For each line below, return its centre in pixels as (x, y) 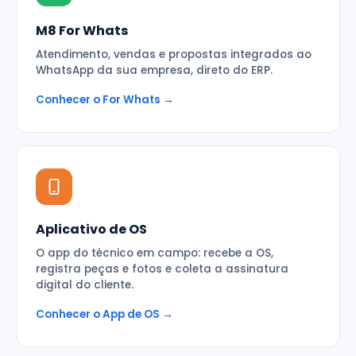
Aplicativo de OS (91, 229)
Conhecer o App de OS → (104, 314)
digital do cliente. (85, 284)
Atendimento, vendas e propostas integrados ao (174, 54)
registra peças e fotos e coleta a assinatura (162, 269)
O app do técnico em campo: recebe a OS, (155, 253)
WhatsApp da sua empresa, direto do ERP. (154, 70)
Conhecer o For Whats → (105, 99)
